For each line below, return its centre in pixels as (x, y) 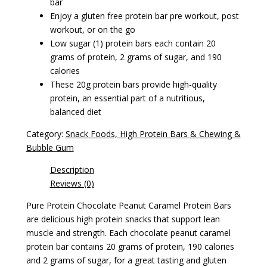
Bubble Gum (50, 148)
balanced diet (75, 112)
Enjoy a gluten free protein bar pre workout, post (144, 16)
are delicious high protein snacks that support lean (123, 219)
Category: (46, 134)
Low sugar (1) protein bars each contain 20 (133, 44)
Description (72, 170)
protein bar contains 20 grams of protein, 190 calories (130, 247)
